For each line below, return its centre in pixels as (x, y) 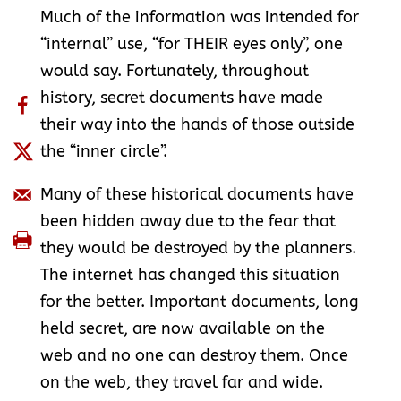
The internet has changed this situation (190, 275)
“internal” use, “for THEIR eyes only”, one (191, 44)
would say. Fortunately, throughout (174, 71)
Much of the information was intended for (199, 17)
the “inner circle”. (103, 152)
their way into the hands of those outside (197, 125)
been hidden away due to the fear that (188, 222)
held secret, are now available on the (182, 329)
